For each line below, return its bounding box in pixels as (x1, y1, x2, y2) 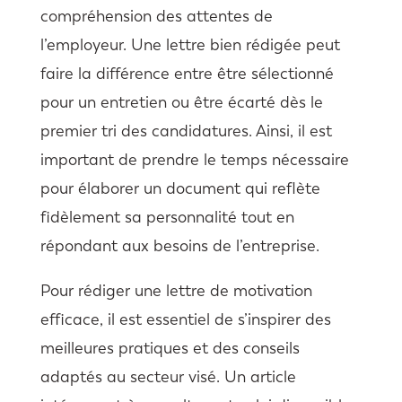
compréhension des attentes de (39, 5, 273, 26)
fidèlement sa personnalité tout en (39, 206, 294, 227)
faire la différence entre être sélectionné (39, 63, 334, 83)
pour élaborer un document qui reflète (39, 178, 320, 198)
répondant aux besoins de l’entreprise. (39, 235, 319, 256)
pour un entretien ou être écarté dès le (39, 92, 323, 112)
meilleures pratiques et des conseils (39, 337, 300, 358)
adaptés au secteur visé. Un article (39, 366, 296, 387)
